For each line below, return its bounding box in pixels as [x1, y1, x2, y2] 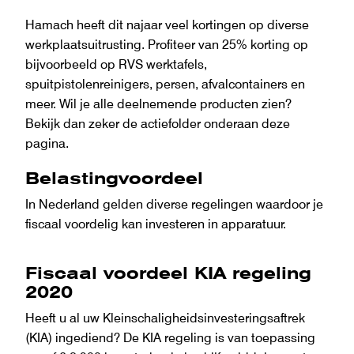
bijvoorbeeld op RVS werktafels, [25, 55, 207, 72]
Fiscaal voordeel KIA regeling [25, 263, 311, 284]
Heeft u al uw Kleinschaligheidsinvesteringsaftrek [25, 310, 305, 326]
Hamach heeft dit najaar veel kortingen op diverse [25, 16, 309, 32]
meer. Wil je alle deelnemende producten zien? [25, 95, 292, 111]
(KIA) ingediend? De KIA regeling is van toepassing [25, 330, 315, 346]
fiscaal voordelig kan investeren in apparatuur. [25, 216, 286, 232]
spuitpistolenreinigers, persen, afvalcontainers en [25, 75, 305, 92]
